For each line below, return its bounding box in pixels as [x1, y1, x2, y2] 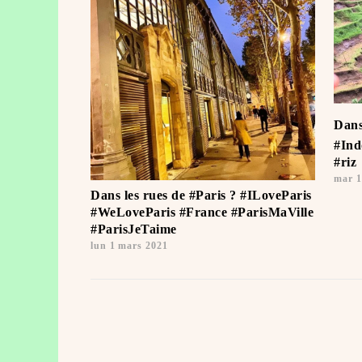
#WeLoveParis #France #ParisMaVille [90, 205, 314, 219]
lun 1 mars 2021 [90, 240, 168, 251]
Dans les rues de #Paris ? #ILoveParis [90, 188, 312, 202]
